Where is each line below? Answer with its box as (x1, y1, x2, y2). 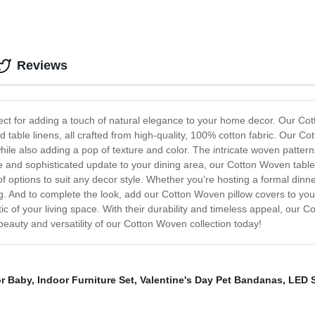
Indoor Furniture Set (37, 274, 134, 286)
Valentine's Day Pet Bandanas (140, 274, 283, 286)
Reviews (17, 58, 67, 73)
